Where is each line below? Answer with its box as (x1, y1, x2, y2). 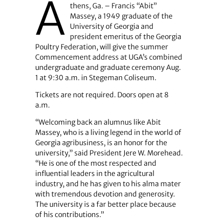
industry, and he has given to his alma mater (35, 179, 181, 189)
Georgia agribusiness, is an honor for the (35, 138, 167, 148)
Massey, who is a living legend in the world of (35, 128, 181, 137)
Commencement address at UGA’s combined (35, 53, 182, 62)
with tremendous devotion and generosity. (35, 190, 175, 199)
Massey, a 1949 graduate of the (69, 12, 173, 21)
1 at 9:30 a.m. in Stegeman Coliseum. (35, 73, 156, 83)
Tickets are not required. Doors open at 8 (35, 90, 169, 100)
